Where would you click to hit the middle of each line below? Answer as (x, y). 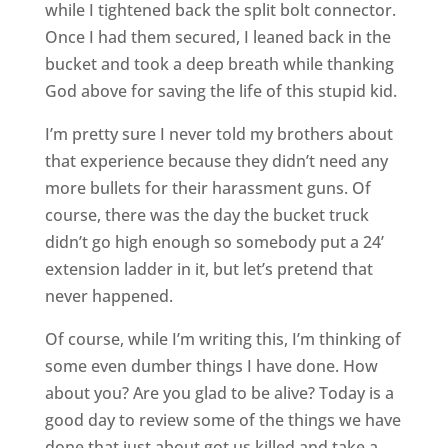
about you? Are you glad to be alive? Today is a (219, 393)
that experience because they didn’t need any (216, 161)
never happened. (108, 296)
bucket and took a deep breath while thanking (219, 64)
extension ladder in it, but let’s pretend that (208, 269)
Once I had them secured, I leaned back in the (217, 37)
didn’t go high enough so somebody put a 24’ (214, 242)
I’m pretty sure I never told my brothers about (218, 134)
